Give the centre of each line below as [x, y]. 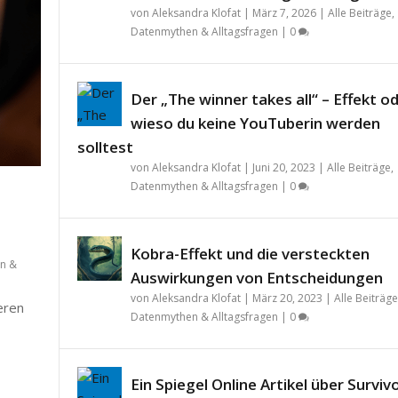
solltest [105, 147]
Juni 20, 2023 [283, 167]
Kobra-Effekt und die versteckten [250, 253]
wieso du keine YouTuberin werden [255, 123]
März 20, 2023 [287, 298]
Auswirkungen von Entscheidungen [256, 277]
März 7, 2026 [284, 12]
